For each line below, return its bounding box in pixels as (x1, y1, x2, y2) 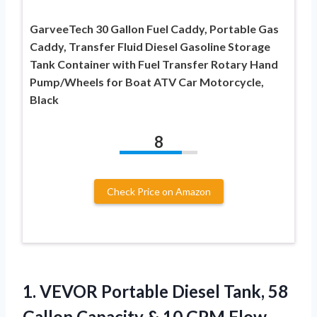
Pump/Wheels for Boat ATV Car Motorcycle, (30, 74, 264, 88)
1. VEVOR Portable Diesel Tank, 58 (23, 280, 288, 301)
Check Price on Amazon (106, 185, 211, 197)
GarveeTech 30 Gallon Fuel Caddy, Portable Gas (30, 21, 279, 35)
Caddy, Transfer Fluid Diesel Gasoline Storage (30, 39, 270, 53)
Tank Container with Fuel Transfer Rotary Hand (30, 57, 278, 71)
